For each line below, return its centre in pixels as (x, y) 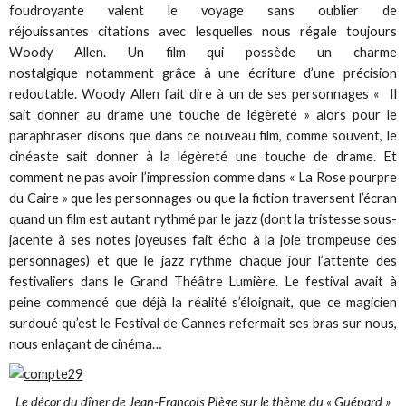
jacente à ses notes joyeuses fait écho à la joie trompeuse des (203, 239)
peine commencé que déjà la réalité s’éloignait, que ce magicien (203, 302)
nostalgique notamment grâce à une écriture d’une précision (203, 72)
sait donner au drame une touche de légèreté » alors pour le (203, 114)
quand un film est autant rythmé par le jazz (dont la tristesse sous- (203, 218)
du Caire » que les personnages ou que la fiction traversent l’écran (203, 198)
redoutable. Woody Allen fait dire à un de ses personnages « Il (203, 93)
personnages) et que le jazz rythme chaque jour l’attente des (203, 260)
